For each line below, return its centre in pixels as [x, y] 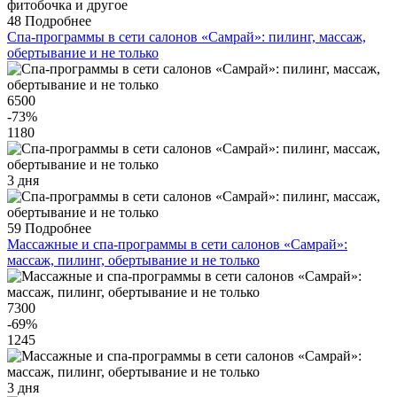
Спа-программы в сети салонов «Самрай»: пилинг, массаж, [187, 37]
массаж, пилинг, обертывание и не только [133, 261]
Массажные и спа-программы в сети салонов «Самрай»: [177, 245]
